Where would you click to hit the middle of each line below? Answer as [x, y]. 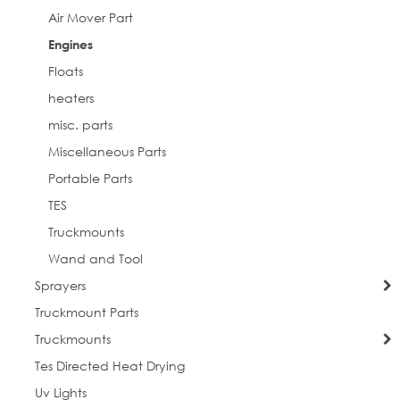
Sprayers [60, 286]
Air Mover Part [90, 18]
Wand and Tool [95, 259]
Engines [70, 45]
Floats [65, 71]
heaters [71, 98]
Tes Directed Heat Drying [109, 366]
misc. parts [80, 125]
